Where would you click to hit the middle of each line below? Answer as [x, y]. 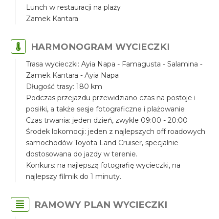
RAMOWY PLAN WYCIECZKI [101, 205]
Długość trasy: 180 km [64, 87]
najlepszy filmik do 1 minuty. [74, 176]
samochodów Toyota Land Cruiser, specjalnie [102, 143]
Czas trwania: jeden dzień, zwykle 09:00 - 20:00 [107, 120]
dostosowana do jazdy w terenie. [82, 154]
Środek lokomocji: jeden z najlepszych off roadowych [116, 131]
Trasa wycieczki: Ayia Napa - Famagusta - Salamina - [114, 64]
